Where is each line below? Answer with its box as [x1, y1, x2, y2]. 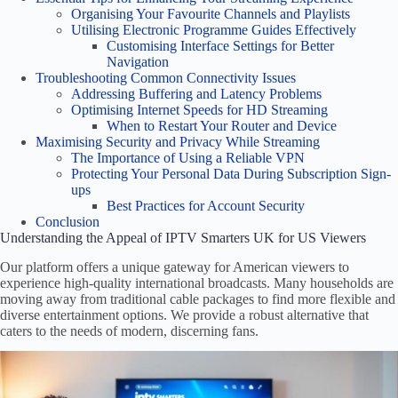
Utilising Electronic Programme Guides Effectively [71, 22, 356, 38]
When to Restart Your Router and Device [107, 118, 337, 134]
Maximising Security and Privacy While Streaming [36, 134, 320, 150]
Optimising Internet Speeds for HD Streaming [71, 102, 328, 118]
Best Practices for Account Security [107, 198, 305, 214]
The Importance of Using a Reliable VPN [71, 150, 305, 166]
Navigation [107, 54, 169, 70]
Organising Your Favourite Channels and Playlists [71, 6, 350, 22]
